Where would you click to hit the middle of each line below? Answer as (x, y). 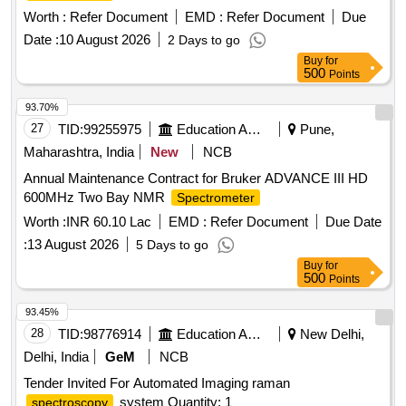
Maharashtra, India (79, 152)
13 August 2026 (73, 245)
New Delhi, (330, 334)
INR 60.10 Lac (109, 222)
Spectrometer (216, 198)
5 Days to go (172, 245)
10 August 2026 (105, 40)
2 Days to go (204, 40)
